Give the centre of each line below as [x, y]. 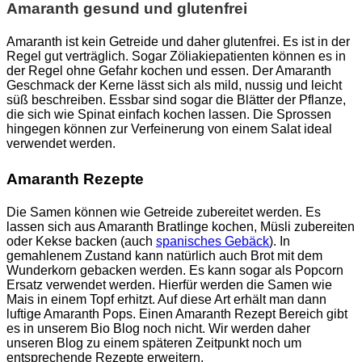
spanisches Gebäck [213, 241]
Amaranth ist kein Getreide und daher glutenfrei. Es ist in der [178, 42]
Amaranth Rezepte [75, 179]
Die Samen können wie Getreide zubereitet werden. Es [164, 212]
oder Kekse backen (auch [81, 241]
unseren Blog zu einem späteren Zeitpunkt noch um [154, 343]
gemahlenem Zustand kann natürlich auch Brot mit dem [164, 255]
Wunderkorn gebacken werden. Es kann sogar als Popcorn [175, 270]
